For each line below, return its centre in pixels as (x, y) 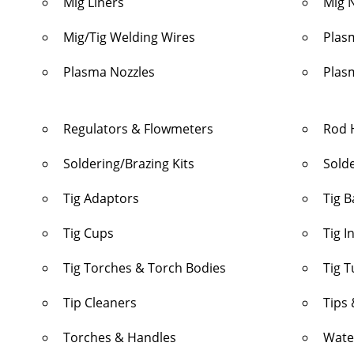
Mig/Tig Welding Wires (129, 37)
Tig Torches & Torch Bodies (145, 268)
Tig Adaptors (101, 198)
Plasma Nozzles (109, 72)
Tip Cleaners (100, 303)
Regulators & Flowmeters (138, 129)
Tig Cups (88, 233)
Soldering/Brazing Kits (129, 164)
